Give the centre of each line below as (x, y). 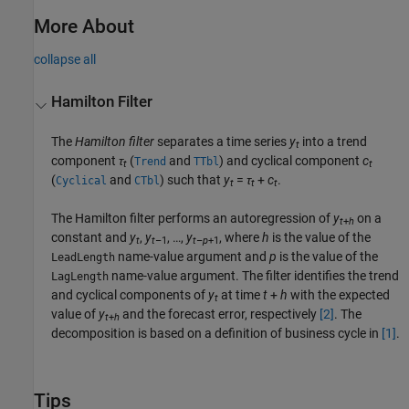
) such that (192, 179)
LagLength (80, 276)
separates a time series (222, 141)
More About (84, 27)
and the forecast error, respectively (220, 314)
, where (241, 237)
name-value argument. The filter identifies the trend (254, 275)
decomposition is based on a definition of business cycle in (217, 333)
